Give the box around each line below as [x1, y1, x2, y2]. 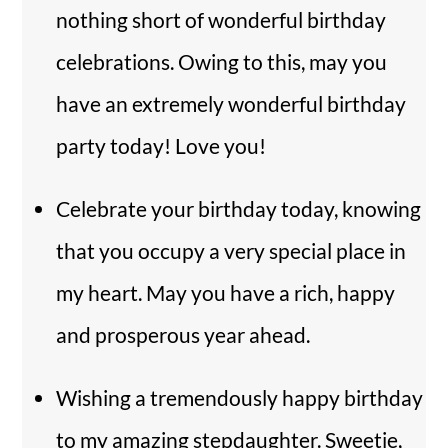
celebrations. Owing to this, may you [56, 48, 387, 74]
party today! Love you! [56, 132, 266, 158]
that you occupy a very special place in [56, 237, 406, 263]
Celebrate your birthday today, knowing [56, 195, 421, 221]
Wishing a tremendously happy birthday [56, 384, 423, 410]
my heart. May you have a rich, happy [56, 279, 395, 305]
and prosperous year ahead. [56, 321, 310, 347]
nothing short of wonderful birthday [56, 6, 386, 32]
